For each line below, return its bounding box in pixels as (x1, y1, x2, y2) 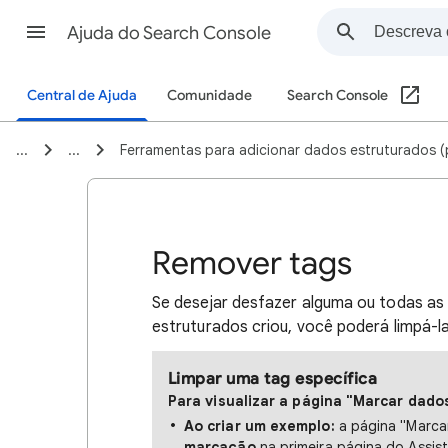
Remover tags (152, 243, 352, 283)
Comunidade (167, 87, 252, 104)
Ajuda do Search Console (67, 22, 271, 44)
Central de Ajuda (27, 87, 137, 104)
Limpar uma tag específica (168, 369, 377, 389)
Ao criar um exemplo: (184, 417, 335, 435)
